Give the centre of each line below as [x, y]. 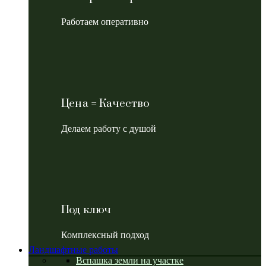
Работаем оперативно [105, 22]
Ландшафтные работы [73, 250]
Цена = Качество [106, 103]
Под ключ [86, 210]
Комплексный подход [105, 235]
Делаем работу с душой [109, 128]
